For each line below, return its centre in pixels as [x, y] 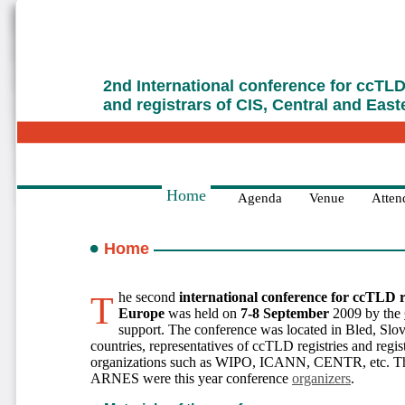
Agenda [260, 198]
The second [149, 297]
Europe [141, 313]
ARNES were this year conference [191, 378]
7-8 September [285, 313]
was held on [202, 313]
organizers [321, 378]
